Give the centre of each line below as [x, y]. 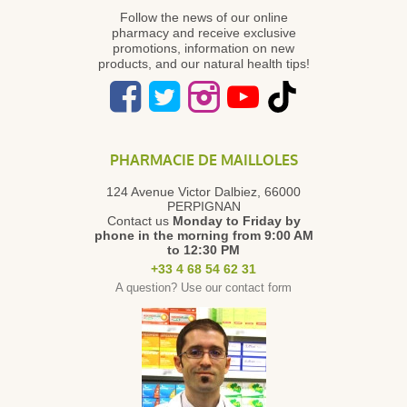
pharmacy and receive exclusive [203, 33]
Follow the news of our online [203, 17]
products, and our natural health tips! [203, 64]
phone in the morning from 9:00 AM [203, 235]
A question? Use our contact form [203, 288]
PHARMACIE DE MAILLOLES [203, 160]
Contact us [139, 221]
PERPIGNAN [203, 206]
